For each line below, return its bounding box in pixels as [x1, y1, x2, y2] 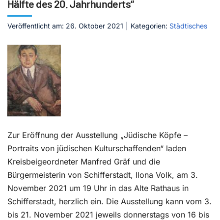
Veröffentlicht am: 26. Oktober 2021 [7, 22, 123, 30]
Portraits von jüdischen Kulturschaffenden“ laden [7, 143, 186, 153]
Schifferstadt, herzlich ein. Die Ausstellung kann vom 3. [7, 196, 212, 206]
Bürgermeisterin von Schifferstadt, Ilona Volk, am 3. [7, 170, 198, 180]
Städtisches [169, 22, 207, 30]
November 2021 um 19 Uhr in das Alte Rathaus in [7, 183, 189, 193]
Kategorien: [131, 22, 169, 30]
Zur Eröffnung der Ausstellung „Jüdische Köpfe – [7, 130, 188, 140]
